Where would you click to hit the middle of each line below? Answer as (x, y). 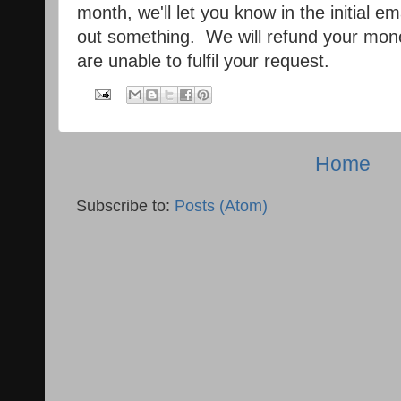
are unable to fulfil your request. (203, 61)
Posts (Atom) (221, 205)
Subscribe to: (125, 205)
